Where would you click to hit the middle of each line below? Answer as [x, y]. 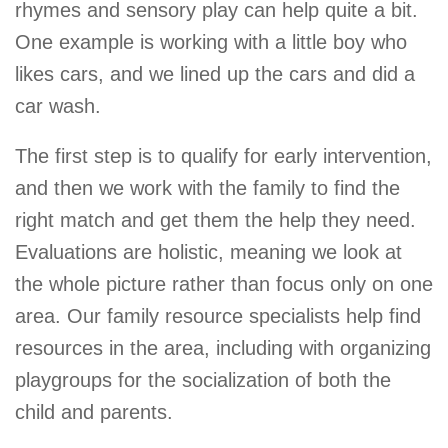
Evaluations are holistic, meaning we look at [208, 252]
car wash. [58, 105]
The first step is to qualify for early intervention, [223, 156]
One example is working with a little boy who [211, 41]
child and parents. [94, 412]
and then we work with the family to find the [207, 188]
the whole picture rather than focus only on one [224, 284]
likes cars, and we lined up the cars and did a [215, 73]
